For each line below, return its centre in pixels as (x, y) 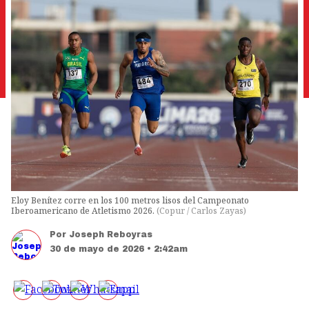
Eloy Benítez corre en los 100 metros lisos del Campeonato (130, 201)
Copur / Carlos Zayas (201, 211)
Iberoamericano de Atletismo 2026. (84, 211)
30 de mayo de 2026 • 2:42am (119, 249)
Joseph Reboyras (111, 235)
